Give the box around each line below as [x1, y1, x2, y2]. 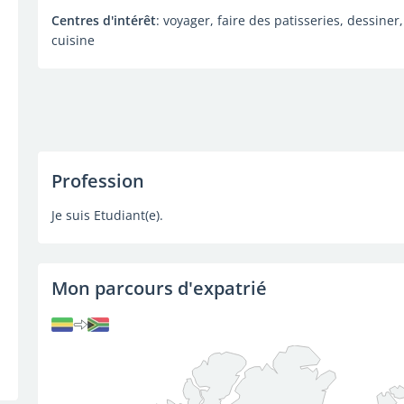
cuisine [50, 32, 95, 49]
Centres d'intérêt [50, 12, 156, 29]
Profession [50, 169, 144, 193]
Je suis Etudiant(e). [50, 207, 163, 224]
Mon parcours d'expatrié [50, 276, 267, 300]
